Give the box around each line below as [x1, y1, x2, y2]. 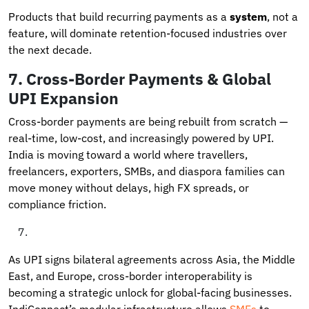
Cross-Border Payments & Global [26, 68, 271, 89]
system [230, 9, 267, 23]
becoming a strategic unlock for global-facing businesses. [8, 285, 292, 299]
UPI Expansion [8, 87, 119, 108]
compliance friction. [8, 197, 106, 211]
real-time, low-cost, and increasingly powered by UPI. [8, 130, 274, 145]
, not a [267, 9, 298, 23]
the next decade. [8, 42, 92, 57]
